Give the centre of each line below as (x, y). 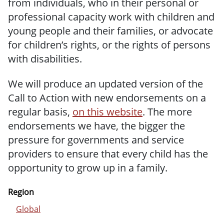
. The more (167, 112)
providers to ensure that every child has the (108, 154)
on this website (107, 112)
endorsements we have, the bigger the (96, 126)
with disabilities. (45, 59)
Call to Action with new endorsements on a (107, 98)
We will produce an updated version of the (105, 84)
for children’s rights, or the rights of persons (109, 45)
